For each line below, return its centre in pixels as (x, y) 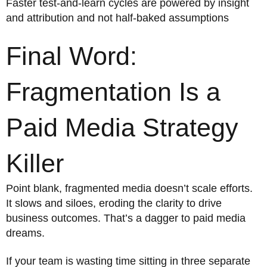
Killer (35, 164)
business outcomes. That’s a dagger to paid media (126, 218)
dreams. (25, 233)
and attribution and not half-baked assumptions (117, 18)
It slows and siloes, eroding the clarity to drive (114, 204)
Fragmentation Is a (113, 92)
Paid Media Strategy (122, 128)
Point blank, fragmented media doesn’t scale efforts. (129, 189)
